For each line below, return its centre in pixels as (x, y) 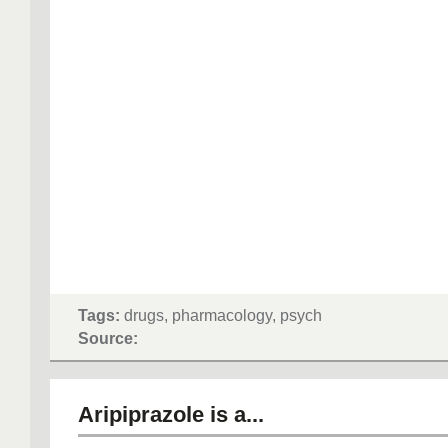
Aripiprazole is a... (171, 414)
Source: (108, 338)
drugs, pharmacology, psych (221, 315)
